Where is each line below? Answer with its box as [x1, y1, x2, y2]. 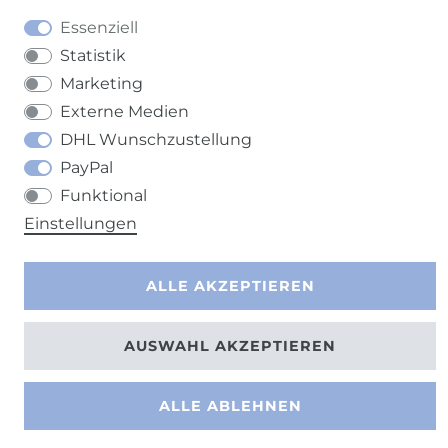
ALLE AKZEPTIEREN [145, 276, 315, 295]
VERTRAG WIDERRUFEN [65, 65, 270, 84]
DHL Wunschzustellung [60, 130, 252, 149]
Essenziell [60, 18, 138, 37]
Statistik [60, 46, 126, 65]
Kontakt [315, 63, 381, 83]
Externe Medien [60, 102, 189, 121]
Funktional [60, 186, 147, 205]
